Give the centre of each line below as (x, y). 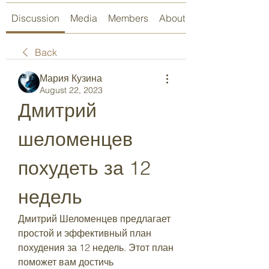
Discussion (35, 18)
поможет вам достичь (66, 262)
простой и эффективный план (85, 233)
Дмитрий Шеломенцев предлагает (94, 219)
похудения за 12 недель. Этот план (96, 247)
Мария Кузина (71, 78)
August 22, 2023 (71, 90)
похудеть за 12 (84, 168)
